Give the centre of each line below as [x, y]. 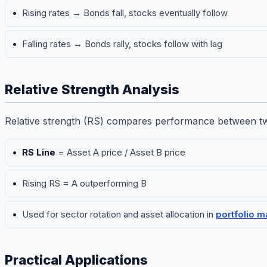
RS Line [39, 153]
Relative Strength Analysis [92, 90]
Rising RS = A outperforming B [84, 184]
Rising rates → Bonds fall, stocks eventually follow [125, 13]
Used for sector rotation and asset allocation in [119, 215]
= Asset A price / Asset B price [120, 153]
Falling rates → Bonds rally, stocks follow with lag [122, 44]
